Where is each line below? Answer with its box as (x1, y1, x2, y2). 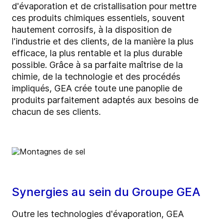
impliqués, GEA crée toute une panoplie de (12, 83, 182, 94)
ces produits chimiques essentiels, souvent (12, 13, 185, 23)
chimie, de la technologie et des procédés (12, 71, 180, 82)
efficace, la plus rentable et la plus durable (12, 48, 182, 59)
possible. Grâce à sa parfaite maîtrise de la (12, 60, 183, 70)
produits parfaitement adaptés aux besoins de (12, 95, 198, 106)
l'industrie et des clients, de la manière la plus (12, 36, 194, 47)
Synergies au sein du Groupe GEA (12, 185, 200, 199)
